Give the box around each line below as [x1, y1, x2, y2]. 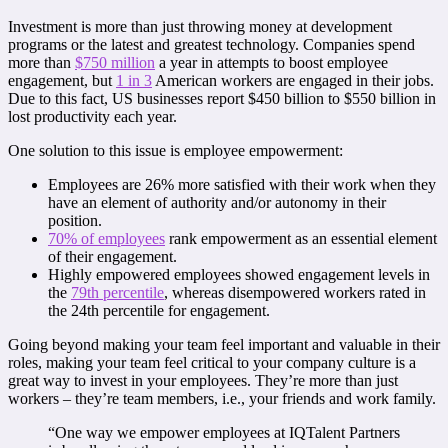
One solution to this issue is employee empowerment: [8, 142, 343, 160]
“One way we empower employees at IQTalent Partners [48, 424, 400, 442]
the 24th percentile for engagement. [48, 302, 270, 320]
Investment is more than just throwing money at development [8, 18, 392, 36]
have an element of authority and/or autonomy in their [48, 194, 386, 212]
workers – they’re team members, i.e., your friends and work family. [8, 390, 436, 408]
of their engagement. [48, 248, 177, 266]
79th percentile [71, 284, 164, 302]
